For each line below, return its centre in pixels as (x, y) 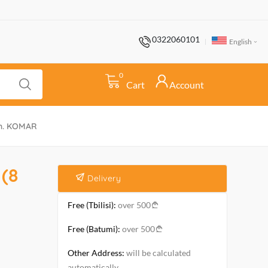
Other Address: (96, 253)
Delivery (103, 178)
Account (187, 85)
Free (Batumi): (94, 229)
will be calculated (158, 253)
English (240, 41)
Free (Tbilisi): (92, 205)
